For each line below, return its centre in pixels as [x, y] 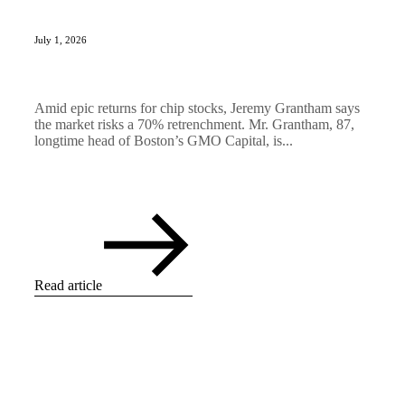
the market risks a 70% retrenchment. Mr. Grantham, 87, [194, 125]
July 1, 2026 [61, 40]
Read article [68, 286]
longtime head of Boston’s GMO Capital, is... [164, 141]
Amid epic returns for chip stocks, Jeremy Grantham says [197, 108]
